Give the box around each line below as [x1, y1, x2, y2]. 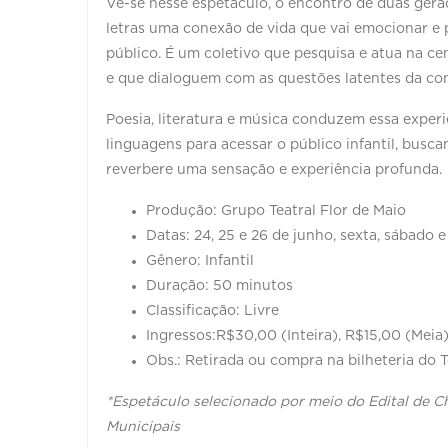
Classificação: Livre [146, 303, 279, 318]
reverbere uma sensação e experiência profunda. [106, 162, 442, 177]
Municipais [106, 419, 180, 434]
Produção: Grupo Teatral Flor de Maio [146, 203, 406, 218]
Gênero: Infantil [146, 253, 254, 268]
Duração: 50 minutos [146, 278, 293, 293]
